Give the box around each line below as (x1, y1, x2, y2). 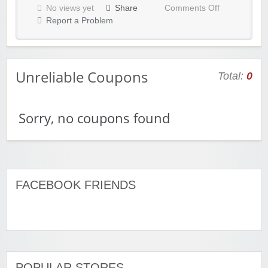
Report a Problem (46, 16, 113, 26)
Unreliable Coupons (16, 67, 148, 87)
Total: (218, 70, 246, 83)
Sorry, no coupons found (19, 109, 170, 127)
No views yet (46, 4, 94, 13)
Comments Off (165, 4, 220, 13)
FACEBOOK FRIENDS (16, 178, 136, 192)
